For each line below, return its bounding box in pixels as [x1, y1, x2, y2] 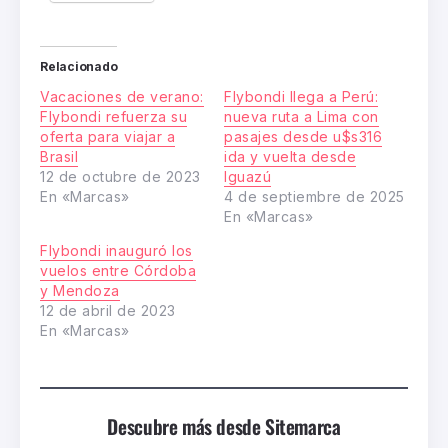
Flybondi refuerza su [40, 108, 187, 126]
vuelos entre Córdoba [40, 262, 196, 280]
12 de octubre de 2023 [40, 168, 201, 186]
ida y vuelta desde [224, 148, 356, 166]
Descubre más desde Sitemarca [107, 412, 341, 442]
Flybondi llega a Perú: [224, 88, 378, 106]
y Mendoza [40, 282, 120, 300]
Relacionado [40, 59, 118, 75]
